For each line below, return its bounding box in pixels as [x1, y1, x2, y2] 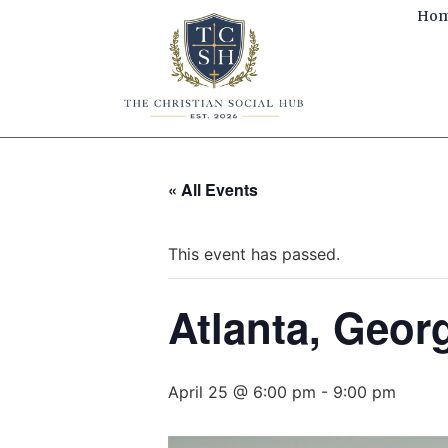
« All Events [168, 178, 258, 201]
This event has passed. [168, 244, 340, 264]
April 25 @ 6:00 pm [168, 382, 316, 402]
